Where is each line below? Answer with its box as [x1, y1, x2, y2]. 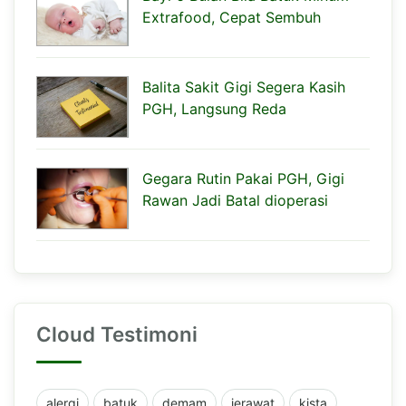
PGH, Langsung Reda [142, 99, 286, 118]
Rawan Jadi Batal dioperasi [142, 190, 328, 209]
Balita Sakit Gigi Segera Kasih [142, 77, 345, 96]
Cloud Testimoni [36, 321, 198, 346]
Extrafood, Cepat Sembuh [142, 7, 321, 26]
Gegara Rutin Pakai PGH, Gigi [142, 169, 344, 188]
